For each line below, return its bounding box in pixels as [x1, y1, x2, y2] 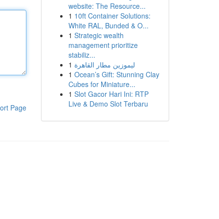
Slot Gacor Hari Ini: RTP [74, 89, 149, 99]
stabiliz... [68, 50, 95, 60]
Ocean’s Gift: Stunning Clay [74, 69, 159, 79]
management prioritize [68, 40, 138, 50]
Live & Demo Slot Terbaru [68, 99, 148, 109]
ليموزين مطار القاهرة [74, 60, 135, 69]
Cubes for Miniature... [68, 79, 135, 89]
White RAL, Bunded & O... [68, 21, 149, 30]
